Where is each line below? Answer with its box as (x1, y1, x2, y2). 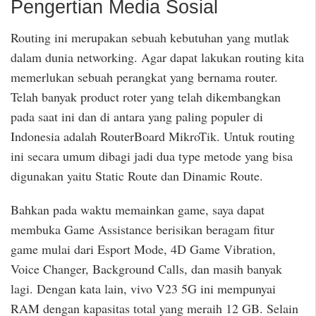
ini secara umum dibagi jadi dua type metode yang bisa (11, 147, 293, 164)
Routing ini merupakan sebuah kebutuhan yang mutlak (11, 28, 289, 46)
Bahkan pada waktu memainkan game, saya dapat (11, 201, 265, 219)
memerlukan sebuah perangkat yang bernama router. (11, 68, 278, 85)
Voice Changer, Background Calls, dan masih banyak (11, 260, 282, 278)
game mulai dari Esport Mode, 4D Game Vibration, (11, 241, 276, 258)
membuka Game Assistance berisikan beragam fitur (11, 221, 274, 238)
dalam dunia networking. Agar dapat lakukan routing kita (11, 48, 304, 66)
